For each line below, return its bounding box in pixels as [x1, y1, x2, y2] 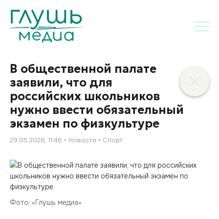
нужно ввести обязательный [10, 103, 184, 117]
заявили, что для [10, 75, 112, 90]
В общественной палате [10, 62, 156, 76]
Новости [68, 136, 96, 144]
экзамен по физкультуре [10, 116, 159, 131]
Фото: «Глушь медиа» [10, 198, 82, 207]
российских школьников [10, 89, 160, 104]
